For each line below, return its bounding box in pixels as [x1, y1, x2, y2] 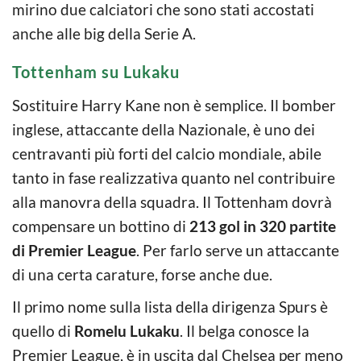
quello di [12, 321, 71, 340]
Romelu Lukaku [71, 321, 180, 340]
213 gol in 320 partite [189, 216, 336, 235]
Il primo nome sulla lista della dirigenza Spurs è [12, 297, 328, 316]
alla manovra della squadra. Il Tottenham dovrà [12, 192, 332, 211]
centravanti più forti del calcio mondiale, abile [12, 143, 322, 163]
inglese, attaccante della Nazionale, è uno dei [12, 119, 315, 139]
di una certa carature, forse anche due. [12, 264, 272, 284]
